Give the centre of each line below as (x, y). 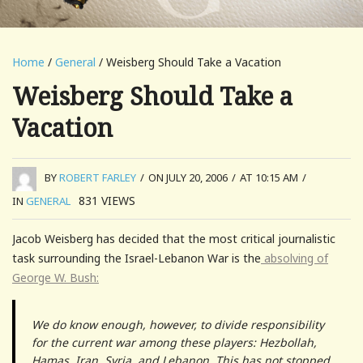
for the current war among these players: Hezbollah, (174, 342)
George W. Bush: (56, 277)
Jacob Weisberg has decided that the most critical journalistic (174, 238)
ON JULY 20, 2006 (188, 178)
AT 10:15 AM (269, 178)
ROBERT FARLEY (98, 178)
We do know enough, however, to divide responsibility (178, 324)
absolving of (295, 258)
